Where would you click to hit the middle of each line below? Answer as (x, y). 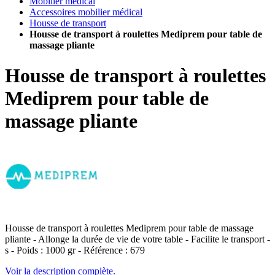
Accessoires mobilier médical (86, 12)
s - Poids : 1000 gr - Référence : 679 (75, 250)
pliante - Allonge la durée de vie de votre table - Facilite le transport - (137, 239)
